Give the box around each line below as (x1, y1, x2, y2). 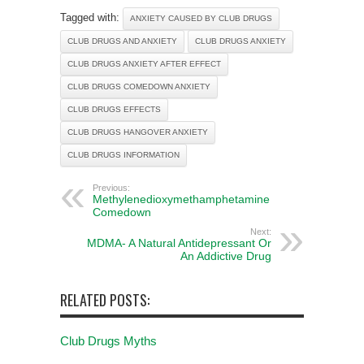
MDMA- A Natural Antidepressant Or (87, 236, 271, 249)
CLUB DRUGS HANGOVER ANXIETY (67, 128, 208, 136)
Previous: (93, 183, 130, 193)
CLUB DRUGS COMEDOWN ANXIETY (67, 82, 210, 91)
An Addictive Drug (180, 249, 271, 262)
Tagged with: (60, 11, 123, 24)
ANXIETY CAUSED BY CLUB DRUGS (130, 14, 272, 23)
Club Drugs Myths (60, 334, 157, 348)
